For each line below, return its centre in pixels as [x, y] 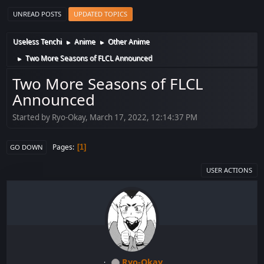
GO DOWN [27, 147]
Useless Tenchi [38, 42]
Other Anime [129, 42]
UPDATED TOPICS [101, 14]
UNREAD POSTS [37, 14]
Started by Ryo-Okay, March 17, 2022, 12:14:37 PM [105, 117]
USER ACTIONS [229, 170]
